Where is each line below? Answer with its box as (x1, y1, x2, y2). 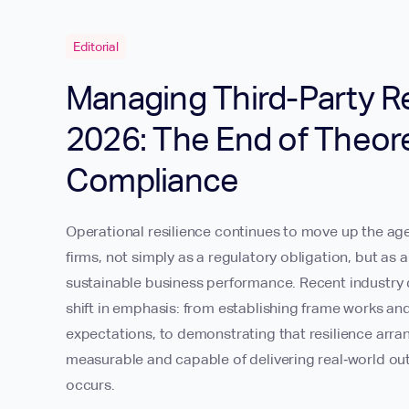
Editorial (73, 38, 120, 54)
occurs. (66, 375, 115, 393)
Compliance (66, 161, 239, 199)
